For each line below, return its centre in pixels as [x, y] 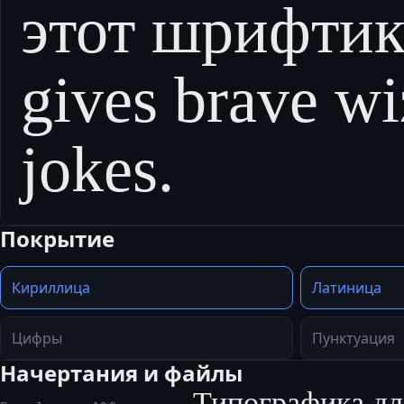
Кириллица [51, 288]
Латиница [347, 288]
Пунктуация [353, 338]
